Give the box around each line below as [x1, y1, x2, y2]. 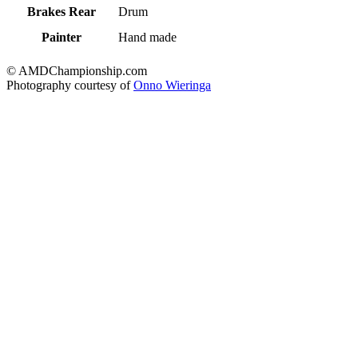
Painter [41, 30, 82, 45]
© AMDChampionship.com [6, 64, 147, 78]
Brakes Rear [26, 5, 96, 19]
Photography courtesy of [6, 78, 133, 93]
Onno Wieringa [133, 78, 211, 93]
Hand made [118, 30, 177, 45]
